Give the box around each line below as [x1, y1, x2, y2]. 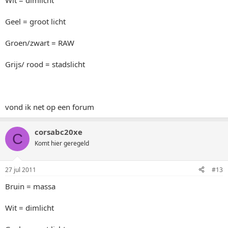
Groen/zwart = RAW [5, 38, 74, 48]
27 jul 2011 [5, 165, 36, 174]
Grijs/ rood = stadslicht [5, 59, 85, 69]
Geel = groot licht [5, 16, 66, 26]
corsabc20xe [35, 127, 82, 137]
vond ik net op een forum [5, 102, 94, 112]
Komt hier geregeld [35, 139, 89, 148]
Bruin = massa [5, 181, 55, 191]
